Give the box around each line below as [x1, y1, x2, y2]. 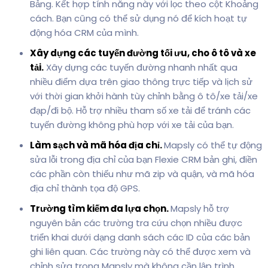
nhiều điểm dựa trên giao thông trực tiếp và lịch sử [30, 75, 252, 88]
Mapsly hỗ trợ [170, 202, 229, 215]
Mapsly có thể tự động [164, 138, 262, 151]
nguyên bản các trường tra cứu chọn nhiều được [30, 216, 242, 229]
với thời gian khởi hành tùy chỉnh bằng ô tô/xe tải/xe [30, 89, 258, 102]
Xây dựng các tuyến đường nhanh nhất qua [44, 60, 237, 74]
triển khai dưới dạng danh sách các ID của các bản [30, 230, 250, 243]
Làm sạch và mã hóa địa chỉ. [30, 138, 164, 151]
